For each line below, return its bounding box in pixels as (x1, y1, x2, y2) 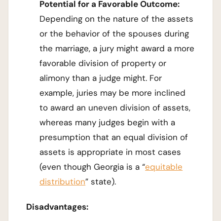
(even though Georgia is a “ (39, 161, 146, 172)
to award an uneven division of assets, (39, 102, 191, 113)
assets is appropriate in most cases (39, 146, 182, 157)
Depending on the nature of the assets (39, 13, 194, 24)
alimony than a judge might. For (39, 72, 162, 83)
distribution (39, 176, 86, 187)
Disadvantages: (26, 201, 88, 212)
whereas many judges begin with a (39, 116, 176, 128)
